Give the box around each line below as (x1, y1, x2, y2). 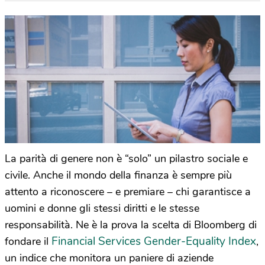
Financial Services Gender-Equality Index (51, 234, 256, 249)
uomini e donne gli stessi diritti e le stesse (5, 201, 199, 215)
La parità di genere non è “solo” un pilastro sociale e (5, 151, 248, 166)
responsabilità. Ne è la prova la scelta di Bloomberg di (5, 218, 257, 232)
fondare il (5, 234, 51, 248)
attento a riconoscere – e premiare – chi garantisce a (5, 185, 251, 199)
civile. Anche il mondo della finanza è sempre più (5, 168, 232, 182)
